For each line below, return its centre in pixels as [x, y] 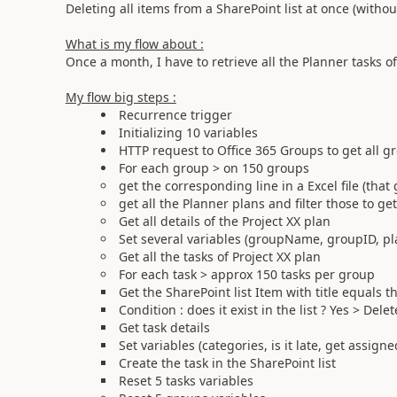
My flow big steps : [121, 97]
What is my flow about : [134, 43]
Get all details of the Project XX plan [224, 221]
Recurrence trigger [175, 114]
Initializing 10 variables [188, 132]
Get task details [164, 327]
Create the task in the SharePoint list [227, 362]
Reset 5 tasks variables [186, 380]
